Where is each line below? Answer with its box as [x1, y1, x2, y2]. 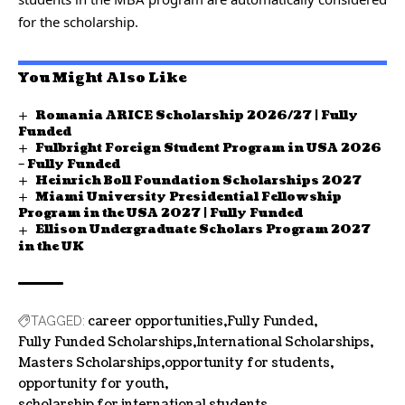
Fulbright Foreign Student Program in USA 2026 [34, 140, 381, 157]
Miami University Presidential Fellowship [34, 189, 342, 206]
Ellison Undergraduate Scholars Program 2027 [34, 221, 371, 239]
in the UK [18, 238, 84, 255]
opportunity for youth [18, 374, 165, 392]
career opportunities [88, 312, 223, 330]
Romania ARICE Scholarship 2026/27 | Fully [34, 108, 358, 124]
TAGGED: [31, 313, 85, 328]
